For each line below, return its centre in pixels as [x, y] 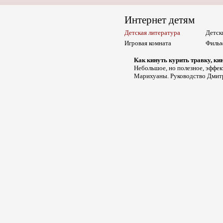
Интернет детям [160, 20]
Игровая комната [148, 43]
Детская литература [152, 33]
